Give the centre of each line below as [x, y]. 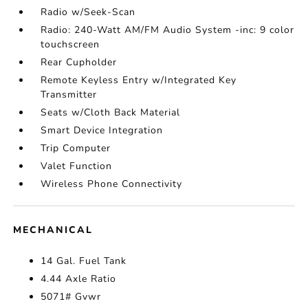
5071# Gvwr [71, 297]
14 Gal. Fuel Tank [84, 261]
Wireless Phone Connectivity [112, 184]
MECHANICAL [53, 230]
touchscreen [70, 44]
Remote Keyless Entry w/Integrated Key [139, 80]
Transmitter [69, 95]
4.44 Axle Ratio [79, 279]
